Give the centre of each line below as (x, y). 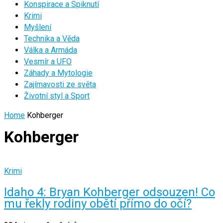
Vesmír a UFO (48, 61)
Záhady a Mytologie (58, 73)
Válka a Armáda (51, 50)
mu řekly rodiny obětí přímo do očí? (98, 203)
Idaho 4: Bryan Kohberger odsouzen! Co (110, 192)
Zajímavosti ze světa (60, 84)
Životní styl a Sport (57, 96)
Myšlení (38, 27)
